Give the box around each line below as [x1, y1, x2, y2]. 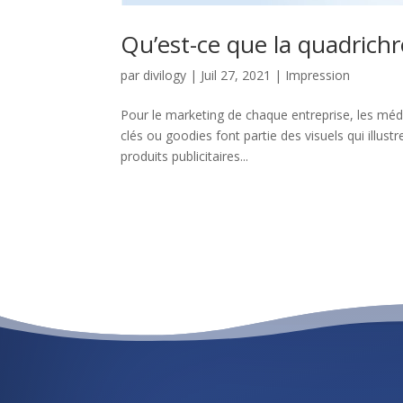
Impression [285, 66, 351, 84]
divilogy [143, 66, 187, 84]
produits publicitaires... [121, 147, 249, 165]
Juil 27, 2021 [201, 66, 272, 84]
